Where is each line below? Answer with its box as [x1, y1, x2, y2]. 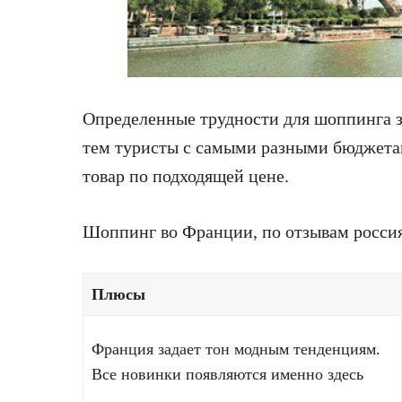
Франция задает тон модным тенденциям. [92, 340, 380, 359]
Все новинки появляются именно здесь [92, 365, 363, 384]
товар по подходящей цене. [83, 166, 289, 187]
